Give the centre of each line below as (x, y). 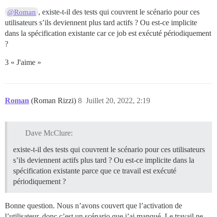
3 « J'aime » (23, 62)
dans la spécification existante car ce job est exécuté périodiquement (108, 33)
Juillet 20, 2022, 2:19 (118, 101)
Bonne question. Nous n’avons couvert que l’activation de (93, 205)
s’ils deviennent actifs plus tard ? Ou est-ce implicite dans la (104, 160)
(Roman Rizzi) (54, 101)
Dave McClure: (49, 133)
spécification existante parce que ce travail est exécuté (95, 170)
